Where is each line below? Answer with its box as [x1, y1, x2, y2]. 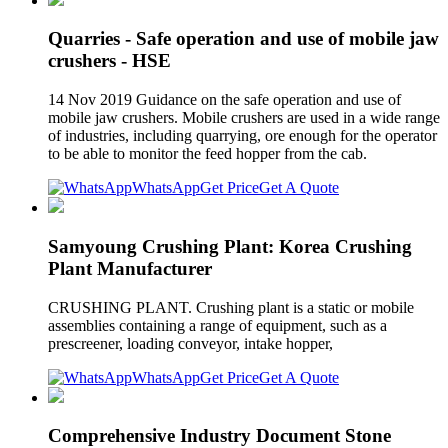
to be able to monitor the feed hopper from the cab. [48, 145, 367, 163]
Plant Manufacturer [48, 257, 212, 279]
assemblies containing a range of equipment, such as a [48, 316, 387, 334]
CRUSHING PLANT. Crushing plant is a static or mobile [48, 298, 414, 316]
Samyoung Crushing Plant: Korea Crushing [48, 235, 412, 257]
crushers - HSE [48, 50, 171, 72]
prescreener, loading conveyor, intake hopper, [48, 334, 337, 352]
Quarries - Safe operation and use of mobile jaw [48, 28, 439, 50]
